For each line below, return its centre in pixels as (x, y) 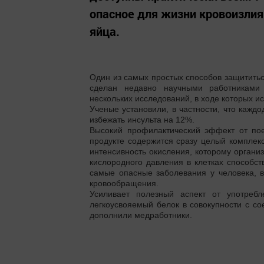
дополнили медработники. (141, 215)
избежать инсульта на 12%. (142, 120)
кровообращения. (124, 183)
